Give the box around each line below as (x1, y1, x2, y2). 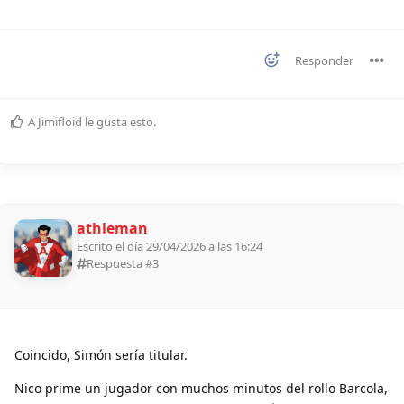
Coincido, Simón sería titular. (14, 345, 188, 363)
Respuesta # (87, 254, 152, 271)
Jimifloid (38, 113, 82, 130)
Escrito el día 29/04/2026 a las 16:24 (77, 237, 262, 254)
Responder (295, 51, 353, 69)
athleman (77, 217, 148, 238)
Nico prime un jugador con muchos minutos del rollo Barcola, (14, 379, 388, 397)
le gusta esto (82, 113, 153, 130)
